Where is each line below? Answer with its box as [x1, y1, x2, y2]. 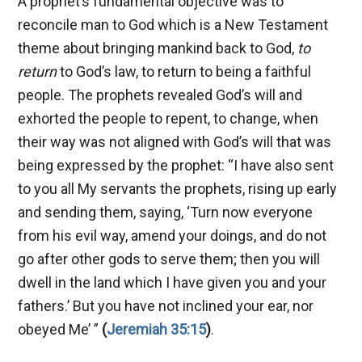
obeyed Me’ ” [18, 320, 103, 338]
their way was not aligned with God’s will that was [18, 133, 332, 150]
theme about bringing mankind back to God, [18, 39, 295, 57]
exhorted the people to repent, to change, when [18, 109, 319, 127]
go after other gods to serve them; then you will [18, 250, 321, 267]
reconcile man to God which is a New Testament [18, 15, 329, 33]
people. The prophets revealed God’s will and [18, 86, 303, 103]
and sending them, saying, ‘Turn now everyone [18, 203, 314, 221]
